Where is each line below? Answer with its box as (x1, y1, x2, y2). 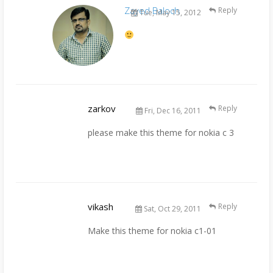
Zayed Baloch (124, 4, 180, 17)
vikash (88, 200, 113, 213)
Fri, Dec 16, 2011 (143, 105, 201, 116)
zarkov (88, 102, 116, 115)
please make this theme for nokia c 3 (88, 127, 234, 139)
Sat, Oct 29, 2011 (142, 204, 201, 214)
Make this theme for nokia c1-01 (88, 225, 216, 237)
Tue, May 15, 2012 (138, 7, 201, 18)
